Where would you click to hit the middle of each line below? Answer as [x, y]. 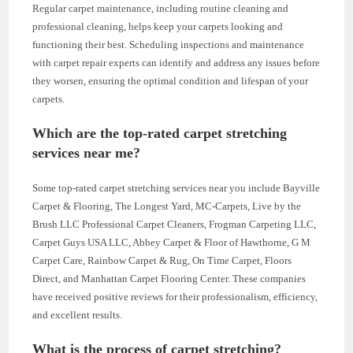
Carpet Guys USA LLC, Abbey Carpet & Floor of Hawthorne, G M [172, 242]
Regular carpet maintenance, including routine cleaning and [161, 8]
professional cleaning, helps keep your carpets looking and [158, 26]
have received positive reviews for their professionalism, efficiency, [175, 296]
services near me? [87, 152]
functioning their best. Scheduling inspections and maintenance [169, 44]
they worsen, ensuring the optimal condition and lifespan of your [171, 80]
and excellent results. [78, 314]
